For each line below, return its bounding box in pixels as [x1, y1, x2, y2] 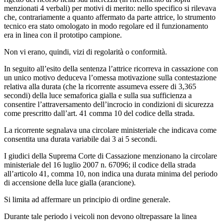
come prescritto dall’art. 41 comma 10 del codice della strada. [4, 109, 195, 117]
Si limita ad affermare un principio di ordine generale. [4, 195, 170, 204]
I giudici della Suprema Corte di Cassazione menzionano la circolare [4, 151, 217, 160]
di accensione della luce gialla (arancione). [4, 178, 136, 187]
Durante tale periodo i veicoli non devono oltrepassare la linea [4, 212, 197, 221]
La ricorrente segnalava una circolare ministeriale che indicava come [4, 125, 217, 134]
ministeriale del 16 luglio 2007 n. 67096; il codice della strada [4, 160, 196, 169]
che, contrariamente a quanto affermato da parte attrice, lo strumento [4, 12, 216, 21]
